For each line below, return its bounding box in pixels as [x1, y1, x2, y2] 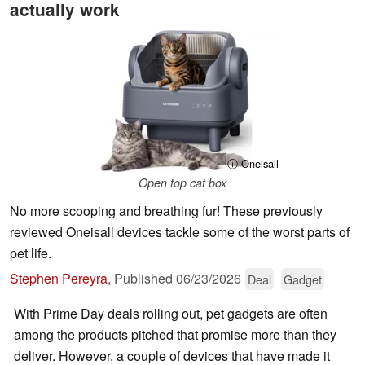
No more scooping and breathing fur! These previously [10, 201, 323, 221]
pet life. [10, 244, 51, 263]
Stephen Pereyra [10, 269, 108, 288]
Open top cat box [139, 174, 226, 191]
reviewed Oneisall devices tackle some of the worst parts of [10, 222, 350, 242]
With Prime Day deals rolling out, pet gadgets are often [14, 304, 328, 323]
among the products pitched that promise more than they [14, 325, 336, 345]
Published [114, 269, 176, 288]
